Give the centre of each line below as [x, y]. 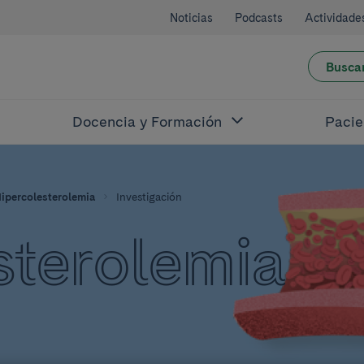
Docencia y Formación [147, 121]
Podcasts [259, 17]
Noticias [191, 17]
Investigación [149, 196]
